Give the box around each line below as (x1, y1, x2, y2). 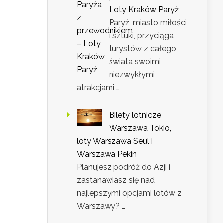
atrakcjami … (77, 83, 120, 93)
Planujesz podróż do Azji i (77, 162, 170, 172)
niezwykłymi (109, 70, 155, 80)
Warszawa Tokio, (109, 123, 171, 133)
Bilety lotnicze (109, 111, 161, 120)
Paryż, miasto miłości (109, 18, 187, 28)
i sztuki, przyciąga (109, 31, 174, 41)
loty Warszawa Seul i (77, 136, 153, 146)
